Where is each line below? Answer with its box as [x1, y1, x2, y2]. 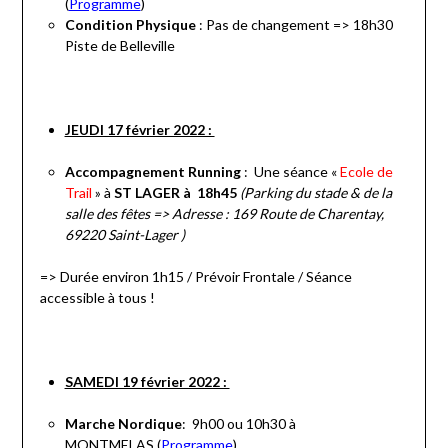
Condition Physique [64, 15, 196, 33]
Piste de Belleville [64, 36, 175, 54]
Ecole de [339, 162, 393, 180]
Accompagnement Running [64, 162, 241, 180]
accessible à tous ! [39, 288, 155, 306]
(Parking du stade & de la [239, 183, 392, 201]
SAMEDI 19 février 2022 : [64, 372, 230, 390]
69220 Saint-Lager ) [64, 225, 185, 243]
